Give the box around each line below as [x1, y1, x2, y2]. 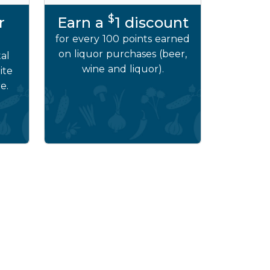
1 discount [114, 14, 189, 31]
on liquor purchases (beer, [58, 48, 187, 60]
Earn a [57, 14, 108, 31]
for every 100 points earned [55, 33, 190, 45]
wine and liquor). [81, 63, 164, 75]
